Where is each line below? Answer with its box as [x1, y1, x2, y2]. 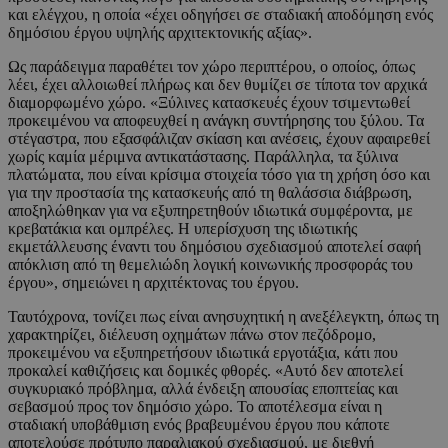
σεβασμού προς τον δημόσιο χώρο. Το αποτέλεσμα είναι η [8, 397, 382, 415]
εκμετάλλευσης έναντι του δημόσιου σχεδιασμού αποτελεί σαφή [8, 237, 421, 255]
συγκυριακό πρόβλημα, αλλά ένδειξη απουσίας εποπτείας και [8, 379, 398, 397]
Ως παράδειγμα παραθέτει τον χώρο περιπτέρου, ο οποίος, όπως [8, 57, 415, 75]
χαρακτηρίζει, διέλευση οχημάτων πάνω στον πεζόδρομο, [8, 325, 376, 343]
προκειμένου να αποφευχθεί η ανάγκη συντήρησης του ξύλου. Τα [8, 111, 424, 129]
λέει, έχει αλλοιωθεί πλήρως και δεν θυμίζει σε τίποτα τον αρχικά [8, 75, 427, 93]
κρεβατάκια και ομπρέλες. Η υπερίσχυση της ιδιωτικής [8, 219, 357, 237]
